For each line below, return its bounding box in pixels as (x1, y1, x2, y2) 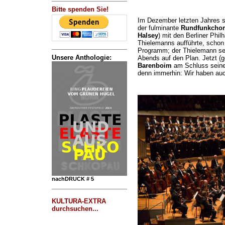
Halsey (137, 32, 158, 39)
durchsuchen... (51, 205, 98, 212)
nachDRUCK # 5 (51, 176, 94, 182)
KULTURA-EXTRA (51, 197, 106, 205)
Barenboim (137, 62, 172, 69)
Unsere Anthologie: (51, 54, 111, 61)
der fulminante (137, 24, 181, 32)
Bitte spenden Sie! (51, 6, 108, 13)
